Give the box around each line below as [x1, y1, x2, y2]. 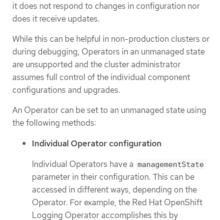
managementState [137, 160, 204, 169]
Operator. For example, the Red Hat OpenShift [32, 197, 202, 208]
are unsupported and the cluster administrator [12, 59, 181, 70]
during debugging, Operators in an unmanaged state [12, 46, 205, 57]
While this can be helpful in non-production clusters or [12, 33, 210, 45]
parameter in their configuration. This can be [32, 171, 194, 183]
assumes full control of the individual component [12, 72, 190, 83]
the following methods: [12, 117, 96, 129]
